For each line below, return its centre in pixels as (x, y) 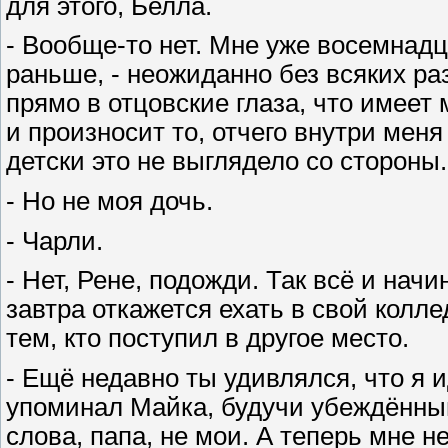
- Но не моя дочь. (109, 200)
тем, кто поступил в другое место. (207, 338)
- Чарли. (54, 240)
